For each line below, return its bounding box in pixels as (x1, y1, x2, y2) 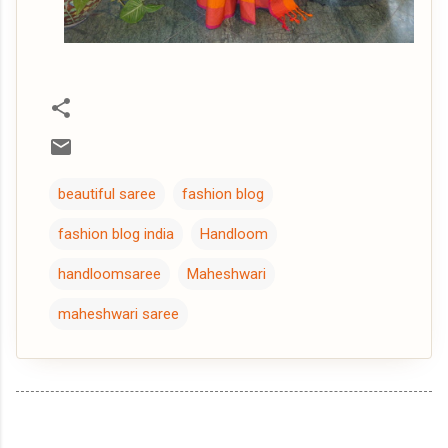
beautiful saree (58, 184, 156, 203)
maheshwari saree (58, 304, 179, 323)
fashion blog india (58, 224, 174, 243)
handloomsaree (58, 264, 161, 283)
